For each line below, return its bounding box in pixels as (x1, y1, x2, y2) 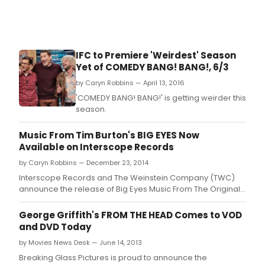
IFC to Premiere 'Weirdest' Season (76, 49, 236, 62)
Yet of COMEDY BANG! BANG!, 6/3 (76, 61, 229, 74)
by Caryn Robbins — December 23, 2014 (19, 158, 148, 168)
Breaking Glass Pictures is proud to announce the (19, 252, 207, 264)
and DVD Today (19, 221, 91, 234)
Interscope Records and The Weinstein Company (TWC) (19, 172, 235, 184)
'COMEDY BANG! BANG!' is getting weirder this (76, 92, 246, 104)
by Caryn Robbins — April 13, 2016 (76, 78, 185, 88)
